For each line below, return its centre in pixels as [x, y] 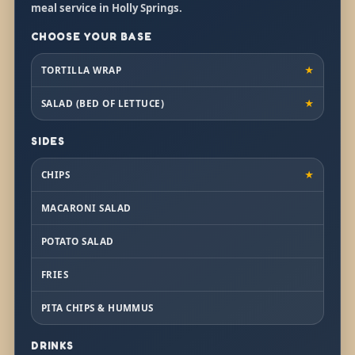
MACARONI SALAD [86, 207]
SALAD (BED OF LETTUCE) [103, 103]
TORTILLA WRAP [81, 69]
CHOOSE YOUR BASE [91, 36]
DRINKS [52, 345]
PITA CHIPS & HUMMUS [97, 307]
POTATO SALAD [77, 240]
